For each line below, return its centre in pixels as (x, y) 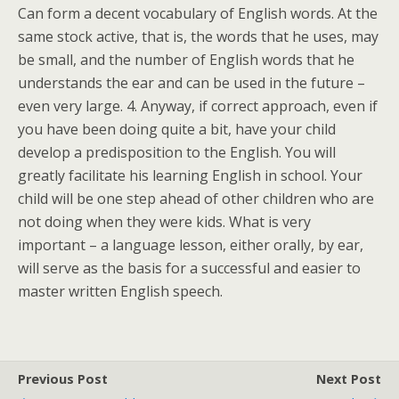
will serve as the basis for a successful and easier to (189, 268)
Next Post (349, 379)
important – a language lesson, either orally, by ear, (191, 245)
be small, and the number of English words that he (186, 60)
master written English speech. (120, 291)
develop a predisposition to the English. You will (177, 152)
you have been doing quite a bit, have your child (177, 129)
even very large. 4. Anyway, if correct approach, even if (198, 106)
